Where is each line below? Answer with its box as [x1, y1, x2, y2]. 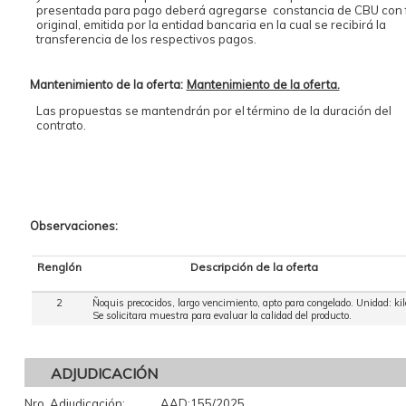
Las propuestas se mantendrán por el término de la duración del [35, 103, 391, 119]
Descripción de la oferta [190, 260, 318, 275]
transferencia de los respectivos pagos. [35, 32, 256, 47]
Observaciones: [29, 218, 118, 234]
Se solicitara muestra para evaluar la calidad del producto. [92, 309, 352, 323]
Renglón [36, 260, 82, 275]
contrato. [35, 118, 86, 133]
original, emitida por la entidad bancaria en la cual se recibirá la [35, 17, 386, 33]
